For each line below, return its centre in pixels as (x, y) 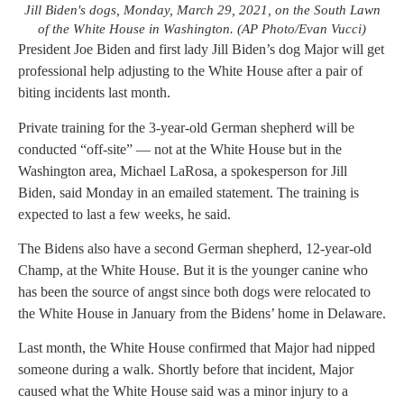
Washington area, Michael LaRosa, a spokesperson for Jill (183, 170)
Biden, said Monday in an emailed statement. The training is (188, 192)
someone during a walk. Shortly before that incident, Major (186, 370)
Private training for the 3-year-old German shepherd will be (186, 127)
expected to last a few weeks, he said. (124, 214)
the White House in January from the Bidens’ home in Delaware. (202, 313)
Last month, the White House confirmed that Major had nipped (197, 348)
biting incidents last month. (94, 93)
